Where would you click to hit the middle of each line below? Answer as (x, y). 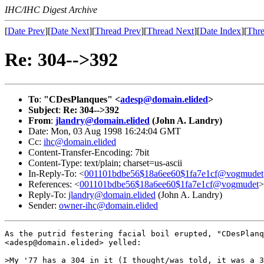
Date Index (220, 31)
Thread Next (170, 31)
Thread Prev (118, 31)
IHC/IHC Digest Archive (51, 10)
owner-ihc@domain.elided (108, 205)
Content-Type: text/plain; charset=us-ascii (105, 163)
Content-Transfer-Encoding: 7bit (89, 152)
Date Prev (26, 31)
